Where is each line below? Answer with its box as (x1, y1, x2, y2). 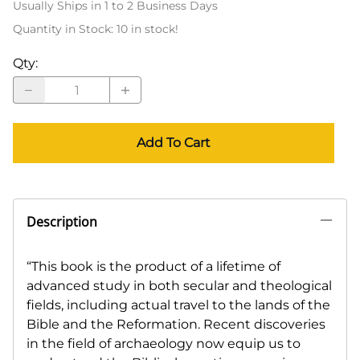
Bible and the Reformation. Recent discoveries (27, 317, 325, 333)
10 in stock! (117, 22, 178, 37)
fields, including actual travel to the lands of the (27, 297, 330, 313)
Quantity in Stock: (13, 22, 117, 37)
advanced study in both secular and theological (27, 278, 332, 294)
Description (27, 213, 97, 231)
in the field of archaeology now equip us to (27, 336, 301, 352)
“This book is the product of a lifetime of (27, 259, 280, 275)
